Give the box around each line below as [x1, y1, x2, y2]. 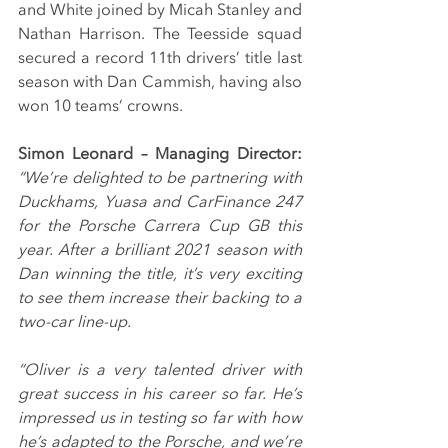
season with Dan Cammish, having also [18, 71, 302, 94]
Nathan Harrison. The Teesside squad [18, 23, 302, 46]
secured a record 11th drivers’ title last [18, 47, 302, 70]
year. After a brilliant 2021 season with [18, 239, 302, 262]
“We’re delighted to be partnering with [18, 167, 302, 190]
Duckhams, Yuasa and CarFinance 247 [18, 191, 302, 214]
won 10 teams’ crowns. [18, 95, 183, 118]
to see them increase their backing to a [18, 287, 302, 310]
